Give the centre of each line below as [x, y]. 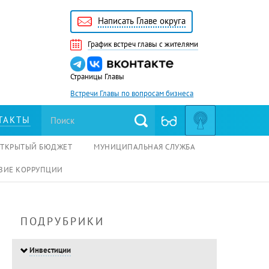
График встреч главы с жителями [143, 44]
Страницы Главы [98, 77]
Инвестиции [50, 250]
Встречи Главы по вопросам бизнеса [132, 94]
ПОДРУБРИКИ [62, 222]
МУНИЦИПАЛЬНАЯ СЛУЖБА [144, 147]
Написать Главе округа [142, 21]
